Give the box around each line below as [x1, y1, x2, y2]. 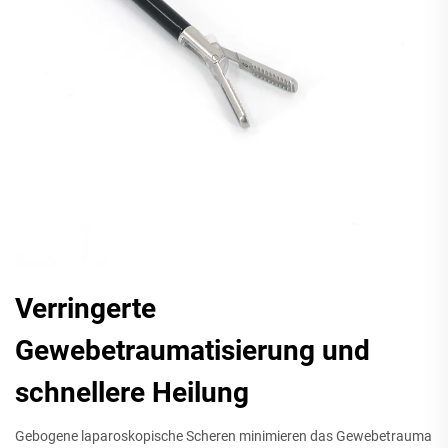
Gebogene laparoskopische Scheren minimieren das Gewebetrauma [15, 427, 432, 444]
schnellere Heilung [15, 375, 249, 409]
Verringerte [15, 291, 156, 325]
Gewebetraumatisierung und [15, 333, 370, 367]
